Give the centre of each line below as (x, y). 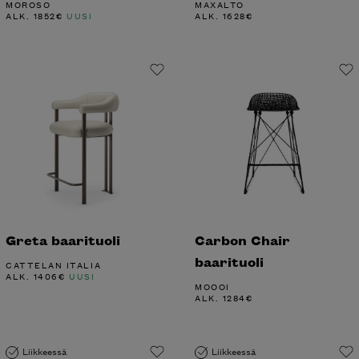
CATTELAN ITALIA (54, 264)
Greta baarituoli (63, 240)
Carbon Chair (242, 240)
